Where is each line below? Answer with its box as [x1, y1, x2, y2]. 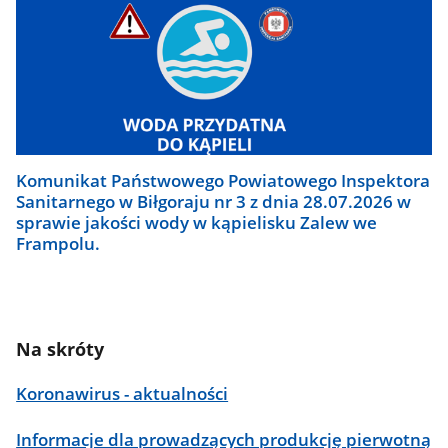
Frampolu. [16, 231, 101, 255]
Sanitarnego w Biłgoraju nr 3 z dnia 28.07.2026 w [16, 189, 412, 213]
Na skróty [16, 335, 105, 361]
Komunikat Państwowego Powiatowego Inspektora [16, 168, 431, 192]
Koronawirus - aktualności [16, 382, 229, 406]
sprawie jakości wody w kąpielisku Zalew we [16, 210, 378, 234]
